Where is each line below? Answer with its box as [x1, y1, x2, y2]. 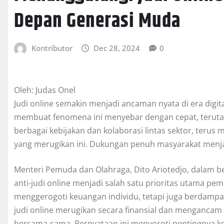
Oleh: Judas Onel [14, 84, 75, 95]
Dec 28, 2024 [93, 42, 140, 53]
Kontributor [31, 42, 72, 53]
